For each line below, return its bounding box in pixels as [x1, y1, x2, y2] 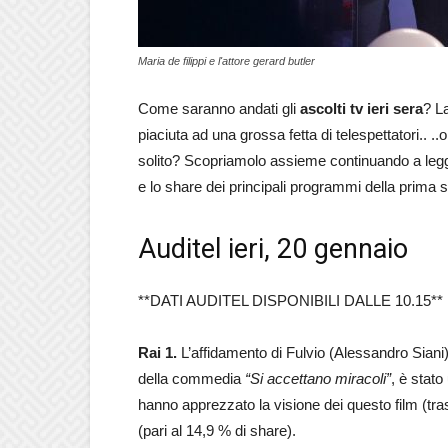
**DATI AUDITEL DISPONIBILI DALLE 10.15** [138, 292, 443, 309]
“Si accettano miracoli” [245, 370, 391, 387]
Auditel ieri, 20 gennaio [138, 233, 408, 265]
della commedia [138, 370, 245, 387]
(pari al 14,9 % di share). [138, 422, 296, 439]
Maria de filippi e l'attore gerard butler [138, 55, 315, 67]
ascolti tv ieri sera [300, 100, 423, 117]
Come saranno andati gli [138, 100, 300, 117]
